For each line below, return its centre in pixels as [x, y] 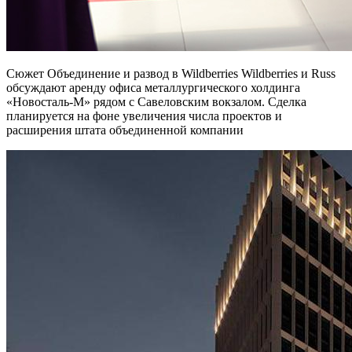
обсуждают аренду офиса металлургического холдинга [153, 87]
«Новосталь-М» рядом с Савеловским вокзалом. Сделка [156, 101]
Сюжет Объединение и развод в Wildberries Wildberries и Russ [171, 73]
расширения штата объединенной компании [125, 130]
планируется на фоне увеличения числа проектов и [144, 115]
